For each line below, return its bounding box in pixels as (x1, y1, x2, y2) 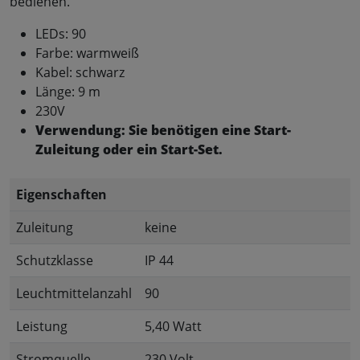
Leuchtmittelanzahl (16, 284, 132, 303)
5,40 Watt (145, 317, 202, 336)
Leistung (16, 317, 67, 336)
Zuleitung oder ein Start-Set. (35, 141, 223, 159)
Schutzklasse (16, 252, 93, 270)
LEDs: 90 (35, 25, 86, 43)
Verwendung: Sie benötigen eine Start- (35, 121, 291, 140)
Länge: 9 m (35, 83, 100, 101)
